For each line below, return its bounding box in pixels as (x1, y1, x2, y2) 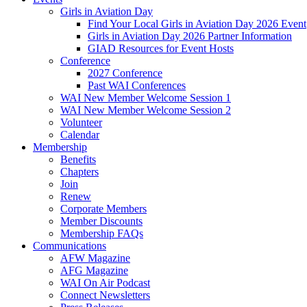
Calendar (60, 129, 99, 140)
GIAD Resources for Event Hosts (88, 42, 234, 54)
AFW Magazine (60, 252, 130, 264)
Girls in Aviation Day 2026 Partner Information (88, 30, 292, 42)
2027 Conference (88, 67, 162, 79)
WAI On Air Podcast (60, 277, 150, 288)
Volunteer (60, 116, 102, 128)
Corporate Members (60, 203, 147, 214)
